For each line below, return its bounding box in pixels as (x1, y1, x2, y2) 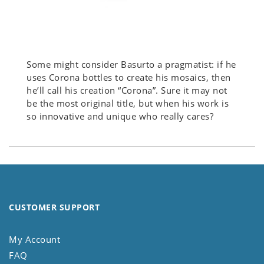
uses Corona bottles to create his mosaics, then (27, 71, 231, 84)
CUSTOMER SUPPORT (9, 202, 100, 213)
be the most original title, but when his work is (27, 97, 229, 110)
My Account (9, 233, 60, 246)
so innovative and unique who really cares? (27, 110, 213, 123)
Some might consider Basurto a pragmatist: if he (27, 58, 236, 71)
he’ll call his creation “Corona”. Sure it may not (27, 84, 227, 97)
